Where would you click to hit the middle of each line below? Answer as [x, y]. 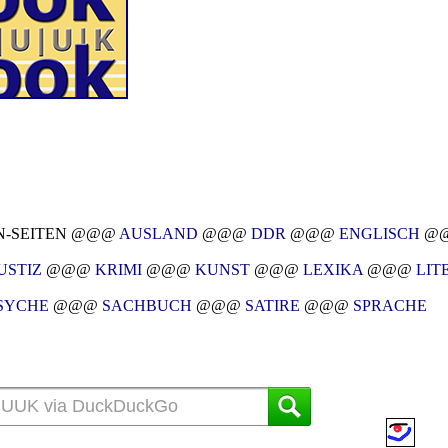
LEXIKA [333, 269]
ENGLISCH [379, 233]
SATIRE [272, 305]
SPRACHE [390, 305]
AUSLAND [158, 233]
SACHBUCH [147, 305]
